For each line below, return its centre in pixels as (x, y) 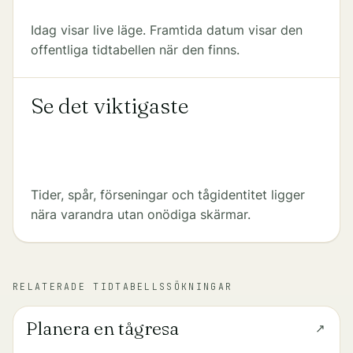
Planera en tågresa (102, 328)
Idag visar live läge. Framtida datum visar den (166, 30)
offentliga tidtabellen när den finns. (135, 50)
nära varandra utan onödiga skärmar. (140, 214)
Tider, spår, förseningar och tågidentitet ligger (167, 195)
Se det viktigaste (109, 106)
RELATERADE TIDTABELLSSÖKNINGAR (123, 286)
